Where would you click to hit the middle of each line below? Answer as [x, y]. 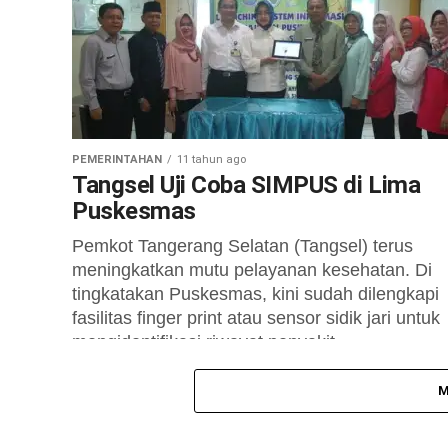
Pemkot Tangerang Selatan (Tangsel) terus [242, 246]
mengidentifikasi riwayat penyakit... [211, 342]
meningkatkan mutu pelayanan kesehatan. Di [252, 270]
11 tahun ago [211, 159]
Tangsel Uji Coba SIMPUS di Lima [246, 185]
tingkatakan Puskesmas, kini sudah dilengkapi [255, 294]
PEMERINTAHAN [117, 159]
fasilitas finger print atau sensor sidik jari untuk [256, 318]
